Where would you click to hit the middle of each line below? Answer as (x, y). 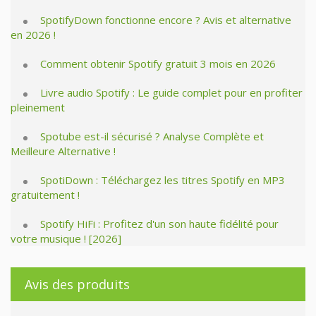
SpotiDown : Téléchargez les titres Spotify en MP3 (163, 180)
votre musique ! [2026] (66, 238)
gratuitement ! (45, 194)
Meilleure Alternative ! (63, 151)
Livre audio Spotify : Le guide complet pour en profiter (171, 92)
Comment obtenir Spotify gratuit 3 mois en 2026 (158, 63)
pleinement (38, 107)
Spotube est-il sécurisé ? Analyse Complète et (152, 136)
